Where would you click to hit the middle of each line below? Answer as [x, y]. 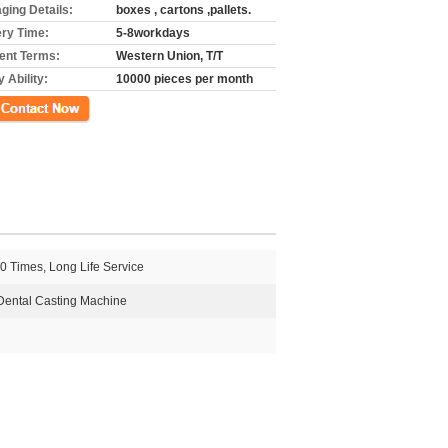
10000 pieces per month [184, 79]
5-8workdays [153, 33]
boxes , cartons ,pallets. [183, 10]
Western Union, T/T [169, 56]
